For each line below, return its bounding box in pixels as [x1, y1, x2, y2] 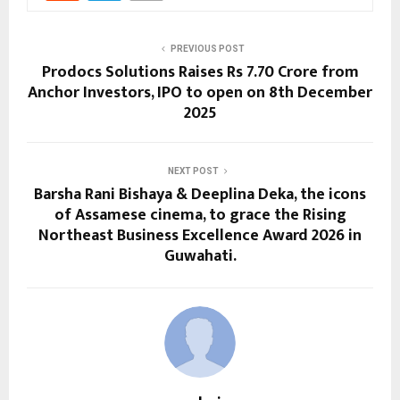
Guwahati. [163, 242, 237, 270]
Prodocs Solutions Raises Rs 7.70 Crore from [41, 58, 359, 86]
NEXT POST [167, 165, 219, 176]
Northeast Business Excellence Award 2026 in [38, 221, 362, 249]
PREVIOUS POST [170, 43, 245, 54]
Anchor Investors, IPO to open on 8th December [28, 79, 372, 106]
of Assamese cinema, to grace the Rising [54, 201, 346, 229]
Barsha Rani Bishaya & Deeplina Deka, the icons [34, 180, 366, 208]
